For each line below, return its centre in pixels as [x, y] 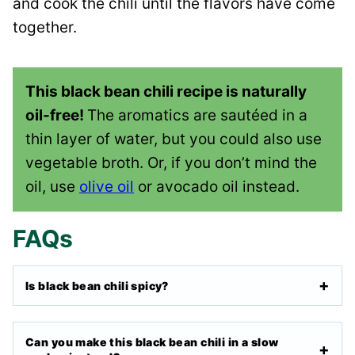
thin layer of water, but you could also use [174, 139]
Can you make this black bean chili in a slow [152, 342]
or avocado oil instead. [217, 186]
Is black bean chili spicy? [97, 285]
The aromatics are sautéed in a [197, 115]
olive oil [107, 186]
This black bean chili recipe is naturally [166, 91]
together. [45, 27]
